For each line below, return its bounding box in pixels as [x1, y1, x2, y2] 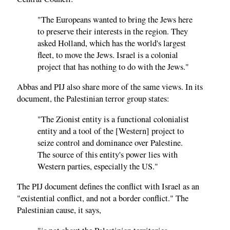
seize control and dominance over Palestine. [37, 137, 183, 148]
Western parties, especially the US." [37, 160, 158, 172]
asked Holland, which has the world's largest [37, 37, 186, 49]
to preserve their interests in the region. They [37, 25, 188, 37]
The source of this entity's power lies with [37, 148, 178, 160]
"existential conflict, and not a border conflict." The [17, 193, 188, 204]
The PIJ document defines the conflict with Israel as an [17, 181, 199, 193]
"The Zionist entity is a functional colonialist [37, 113, 189, 125]
